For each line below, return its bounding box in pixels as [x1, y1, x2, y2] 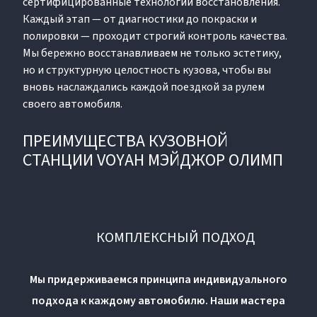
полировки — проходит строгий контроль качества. [23, 28, 287, 44]
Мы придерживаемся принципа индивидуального [30, 271, 287, 287]
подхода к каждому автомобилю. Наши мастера [32, 292, 285, 309]
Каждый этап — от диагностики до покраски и [23, 11, 257, 27]
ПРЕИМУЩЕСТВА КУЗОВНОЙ [23, 128, 228, 154]
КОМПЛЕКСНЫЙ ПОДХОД [96, 227, 255, 248]
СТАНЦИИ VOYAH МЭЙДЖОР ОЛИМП [23, 147, 283, 173]
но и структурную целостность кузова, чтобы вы [23, 62, 271, 78]
